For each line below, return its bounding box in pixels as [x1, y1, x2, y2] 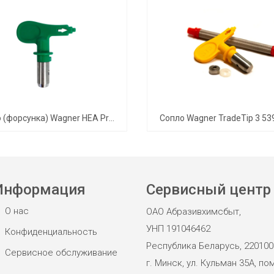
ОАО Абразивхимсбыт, [146, 206, 241, 218]
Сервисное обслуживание [5, 247, 117, 259]
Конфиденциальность [5, 226, 97, 238]
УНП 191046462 [146, 223, 210, 235]
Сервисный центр [146, 181, 271, 199]
